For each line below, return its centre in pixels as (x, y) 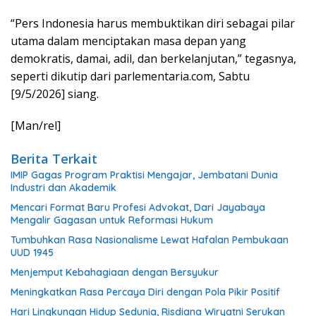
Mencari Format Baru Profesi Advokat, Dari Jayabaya (138, 207)
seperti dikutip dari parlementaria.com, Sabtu (130, 76)
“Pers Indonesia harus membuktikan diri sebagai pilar (153, 23)
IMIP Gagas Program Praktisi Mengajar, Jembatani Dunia (144, 175)
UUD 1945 (32, 252)
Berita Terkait (54, 158)
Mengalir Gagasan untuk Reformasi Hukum (112, 220)
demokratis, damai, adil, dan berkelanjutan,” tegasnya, (153, 58)
